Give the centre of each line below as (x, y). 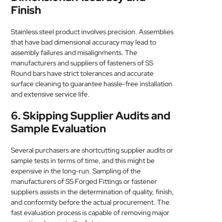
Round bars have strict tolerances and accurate (83, 73)
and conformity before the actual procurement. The (90, 202)
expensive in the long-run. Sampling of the (76, 171)
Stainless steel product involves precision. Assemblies (92, 32)
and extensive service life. (51, 94)
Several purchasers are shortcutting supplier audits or (92, 150)
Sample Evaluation (59, 129)
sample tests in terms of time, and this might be (83, 161)
